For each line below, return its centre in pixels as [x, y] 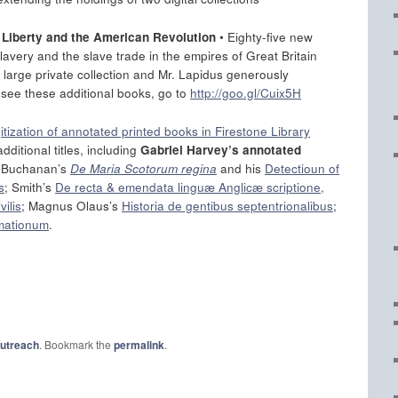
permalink [139, 344]
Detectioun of [302, 168]
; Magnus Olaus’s [72, 205]
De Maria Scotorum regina [143, 168]
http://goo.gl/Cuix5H [246, 92]
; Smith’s [30, 187]
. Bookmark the [76, 344]
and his [241, 168]
